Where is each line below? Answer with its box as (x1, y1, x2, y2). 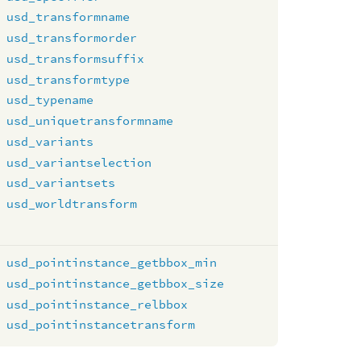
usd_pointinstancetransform (6, 317, 196, 333)
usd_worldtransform (6, 196, 138, 211)
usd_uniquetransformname (6, 113, 174, 128)
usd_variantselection (6, 154, 152, 170)
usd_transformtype (6, 71, 131, 87)
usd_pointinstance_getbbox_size (6, 275, 225, 291)
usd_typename (6, 92, 94, 108)
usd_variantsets (6, 175, 116, 191)
